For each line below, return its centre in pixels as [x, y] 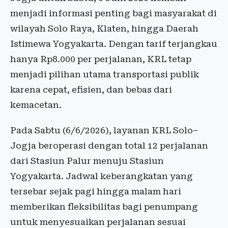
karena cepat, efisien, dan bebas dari [91, 90]
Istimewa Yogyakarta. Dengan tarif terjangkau [114, 44]
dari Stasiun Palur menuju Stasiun [87, 161]
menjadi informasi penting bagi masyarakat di [113, 13]
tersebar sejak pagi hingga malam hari [96, 192]
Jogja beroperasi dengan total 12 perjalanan [109, 146]
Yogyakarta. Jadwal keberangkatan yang [102, 176]
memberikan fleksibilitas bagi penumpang [104, 207]
